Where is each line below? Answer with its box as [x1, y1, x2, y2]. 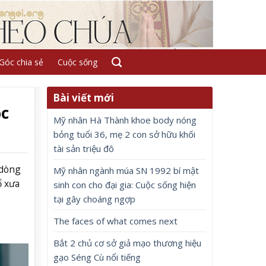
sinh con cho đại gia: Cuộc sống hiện [53, 179, 197, 191]
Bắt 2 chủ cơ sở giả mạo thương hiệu [53, 237, 202, 249]
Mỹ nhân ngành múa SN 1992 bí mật [53, 164, 199, 176]
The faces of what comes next [53, 215, 178, 227]
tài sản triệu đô [53, 142, 115, 154]
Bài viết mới [53, 91, 115, 104]
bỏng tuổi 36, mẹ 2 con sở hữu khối [53, 128, 196, 140]
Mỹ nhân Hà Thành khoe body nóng [53, 114, 197, 126]
